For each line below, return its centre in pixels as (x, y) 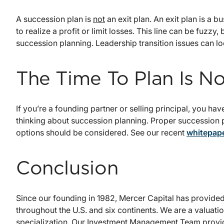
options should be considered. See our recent (101, 133)
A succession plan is (54, 19)
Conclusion (67, 169)
